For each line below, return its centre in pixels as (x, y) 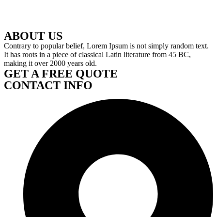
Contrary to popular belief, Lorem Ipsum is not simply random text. (106, 46)
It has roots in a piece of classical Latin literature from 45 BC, (97, 54)
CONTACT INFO (48, 85)
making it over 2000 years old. (50, 63)
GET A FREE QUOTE (61, 74)
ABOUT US (33, 36)
